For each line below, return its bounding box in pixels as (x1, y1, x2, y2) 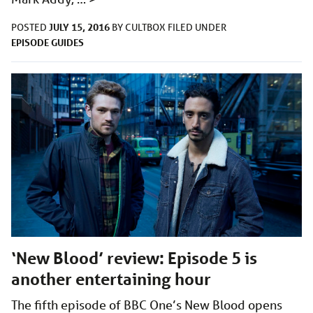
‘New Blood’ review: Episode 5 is (11, 248, 257, 269)
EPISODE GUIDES (11, 36, 84, 50)
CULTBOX (125, 21, 168, 34)
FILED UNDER (168, 21, 226, 34)
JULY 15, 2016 (49, 20, 110, 34)
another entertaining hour (11, 269, 211, 290)
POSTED (11, 21, 49, 34)
